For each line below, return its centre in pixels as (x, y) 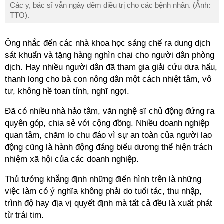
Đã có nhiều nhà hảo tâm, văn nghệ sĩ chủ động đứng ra (110, 111)
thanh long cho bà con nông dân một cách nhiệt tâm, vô (108, 79)
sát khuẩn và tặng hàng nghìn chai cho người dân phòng (110, 55)
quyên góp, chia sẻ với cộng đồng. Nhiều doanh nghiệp (107, 123)
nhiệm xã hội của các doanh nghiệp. (73, 159)
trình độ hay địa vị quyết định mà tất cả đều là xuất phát (109, 203)
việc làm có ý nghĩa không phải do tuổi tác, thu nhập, (103, 191)
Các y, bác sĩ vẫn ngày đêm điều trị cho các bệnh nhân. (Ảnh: (110, 5)
